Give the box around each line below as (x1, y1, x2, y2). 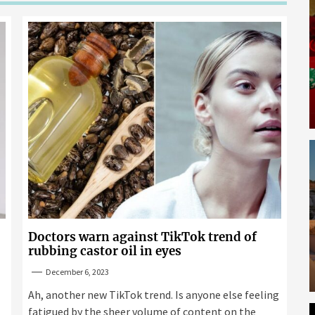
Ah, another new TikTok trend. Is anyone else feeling (28, 288, 279, 302)
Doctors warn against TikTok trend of (28, 229, 257, 245)
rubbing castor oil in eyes (28, 243, 181, 259)
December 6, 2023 (46, 266, 109, 277)
